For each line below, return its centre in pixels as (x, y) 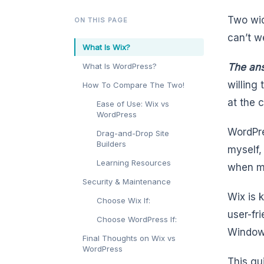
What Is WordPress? (120, 66)
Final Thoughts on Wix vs (129, 238)
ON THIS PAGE (101, 20)
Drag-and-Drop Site (133, 133)
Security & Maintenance (127, 182)
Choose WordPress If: (137, 220)
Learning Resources (134, 163)
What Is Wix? (106, 47)
